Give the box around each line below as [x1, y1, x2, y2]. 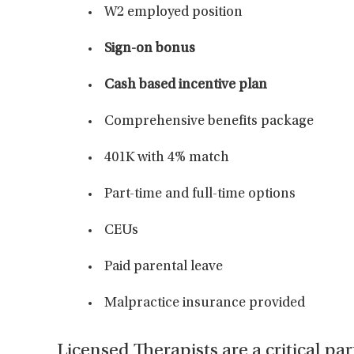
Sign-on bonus [104, 42, 195, 56]
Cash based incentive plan [104, 78, 267, 92]
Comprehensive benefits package [104, 115, 314, 129]
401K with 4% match [104, 151, 229, 165]
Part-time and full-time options [104, 187, 296, 201]
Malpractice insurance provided [104, 296, 305, 311]
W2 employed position [104, 6, 243, 20]
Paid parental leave [104, 260, 223, 274]
